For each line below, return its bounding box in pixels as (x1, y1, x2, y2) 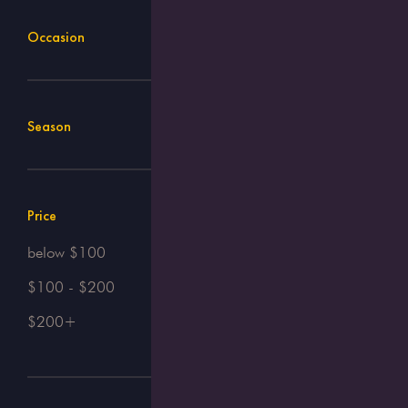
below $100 (27, 242, 106, 261)
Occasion (27, 26, 85, 46)
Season (27, 116, 71, 136)
